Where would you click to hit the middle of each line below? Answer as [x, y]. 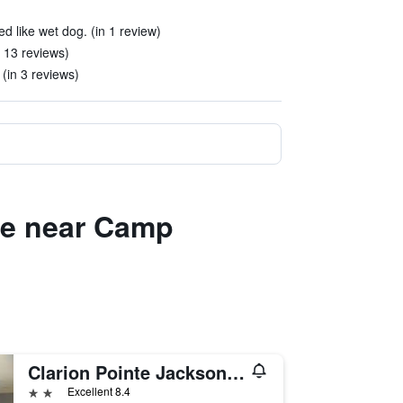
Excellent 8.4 [99, 391]
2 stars [47, 391]
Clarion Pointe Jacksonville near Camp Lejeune [235, 372]
